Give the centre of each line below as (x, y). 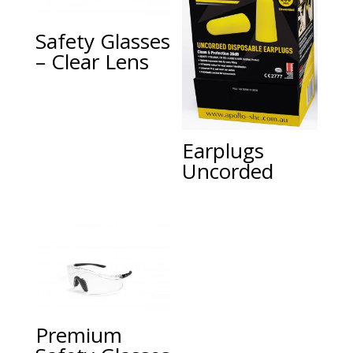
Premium (78, 334)
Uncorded (228, 171)
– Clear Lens (92, 61)
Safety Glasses (102, 41)
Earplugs (223, 150)
